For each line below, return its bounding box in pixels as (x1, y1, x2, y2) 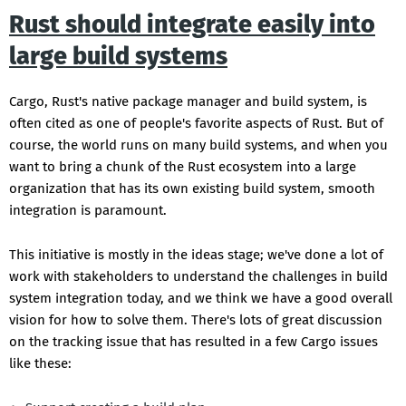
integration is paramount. (9, 202, 167, 219)
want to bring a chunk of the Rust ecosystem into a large (9, 159, 356, 176)
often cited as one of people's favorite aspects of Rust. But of (9, 115, 383, 132)
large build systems (9, 42, 227, 72)
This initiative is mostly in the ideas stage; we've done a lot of (9, 246, 383, 264)
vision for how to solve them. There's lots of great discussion (9, 312, 382, 329)
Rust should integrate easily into (9, 10, 375, 40)
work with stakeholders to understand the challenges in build (9, 268, 388, 285)
